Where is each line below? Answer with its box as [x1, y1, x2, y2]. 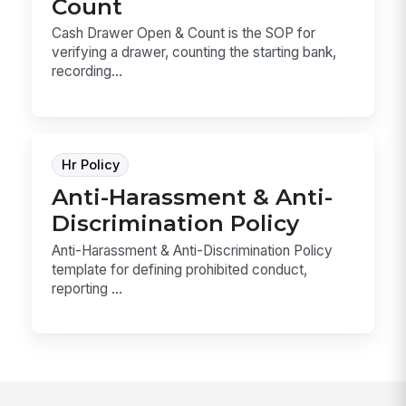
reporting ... [52, 279, 123, 297]
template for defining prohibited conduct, [52, 260, 308, 278]
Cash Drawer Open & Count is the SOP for [52, 24, 316, 43]
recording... [52, 63, 123, 81]
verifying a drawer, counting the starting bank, [52, 43, 337, 62]
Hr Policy [61, 156, 120, 173]
